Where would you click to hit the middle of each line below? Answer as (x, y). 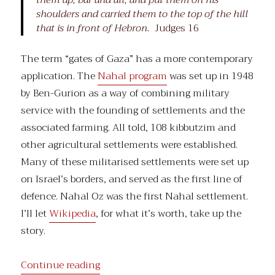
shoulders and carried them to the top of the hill (142, 14)
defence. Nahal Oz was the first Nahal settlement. (135, 196)
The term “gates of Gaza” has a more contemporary (137, 59)
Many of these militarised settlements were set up (135, 162)
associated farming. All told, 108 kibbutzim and (129, 127)
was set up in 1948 (211, 76)
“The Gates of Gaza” (145, 264)
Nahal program (133, 76)
